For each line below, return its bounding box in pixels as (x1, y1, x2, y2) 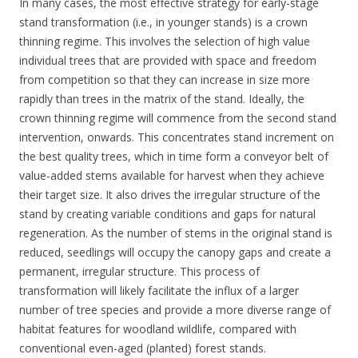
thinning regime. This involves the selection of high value (19, 33, 310, 49)
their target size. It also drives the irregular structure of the (19, 186, 320, 202)
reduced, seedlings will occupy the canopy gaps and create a (19, 244, 331, 260)
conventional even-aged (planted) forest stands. (19, 340, 266, 356)
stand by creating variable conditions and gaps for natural (19, 205, 316, 221)
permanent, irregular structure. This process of (19, 263, 260, 279)
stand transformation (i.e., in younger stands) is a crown (19, 14, 308, 30)
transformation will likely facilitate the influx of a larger (19, 282, 299, 298)
